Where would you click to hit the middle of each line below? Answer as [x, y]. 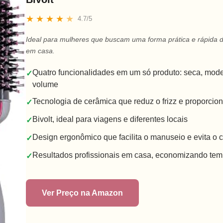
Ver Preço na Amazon [82, 193]
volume [45, 85]
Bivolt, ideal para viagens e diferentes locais [110, 119]
